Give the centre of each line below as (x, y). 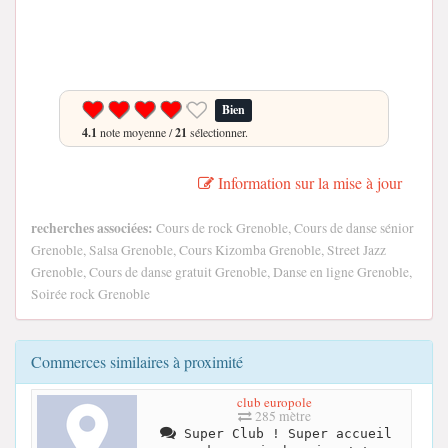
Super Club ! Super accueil (283, 433)
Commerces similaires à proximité (137, 361)
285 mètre (281, 415)
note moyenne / (136, 132)
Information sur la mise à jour (308, 182)
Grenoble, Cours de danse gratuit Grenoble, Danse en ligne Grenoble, (221, 272)
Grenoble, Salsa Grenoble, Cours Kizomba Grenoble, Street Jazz (208, 250)
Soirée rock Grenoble (90, 294)
